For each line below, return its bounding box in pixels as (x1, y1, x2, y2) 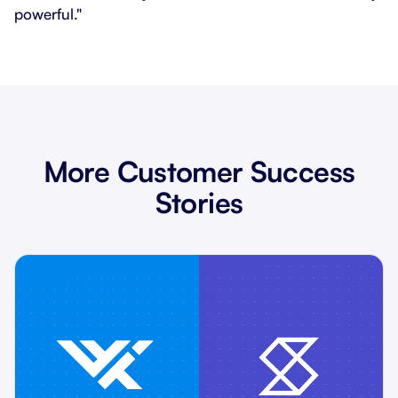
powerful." (14, 4, 82, 23)
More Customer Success (43, 154, 355, 189)
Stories (155, 185, 243, 220)
